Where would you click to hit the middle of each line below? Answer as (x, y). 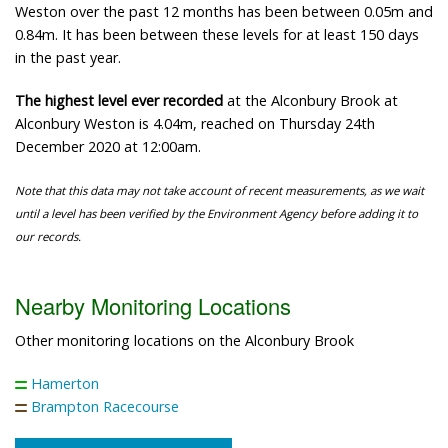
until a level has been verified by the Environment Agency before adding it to (216, 214)
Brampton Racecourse (105, 406)
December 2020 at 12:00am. (108, 147)
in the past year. (68, 58)
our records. (48, 237)
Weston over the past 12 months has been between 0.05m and (224, 12)
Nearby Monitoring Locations (153, 305)
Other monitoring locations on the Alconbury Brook (184, 340)
